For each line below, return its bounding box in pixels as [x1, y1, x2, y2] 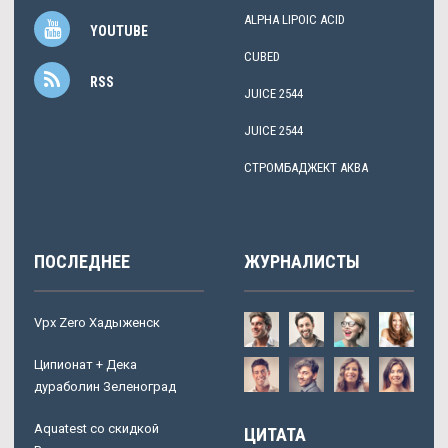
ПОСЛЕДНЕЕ [34, 250, 130, 272]
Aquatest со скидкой [34, 420, 159, 436]
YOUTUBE [90, 22, 148, 39]
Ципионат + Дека [34, 356, 137, 372]
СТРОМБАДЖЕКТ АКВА [244, 159, 368, 175]
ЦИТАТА [244, 423, 306, 445]
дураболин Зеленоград [34, 378, 176, 394]
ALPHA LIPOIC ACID [244, 11, 345, 27]
